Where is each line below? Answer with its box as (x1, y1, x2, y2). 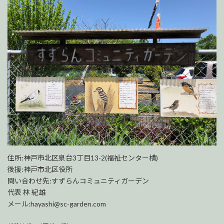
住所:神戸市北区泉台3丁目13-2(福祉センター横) (7, 153, 158, 162)
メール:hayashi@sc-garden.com (7, 199, 106, 208)
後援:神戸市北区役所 (7, 164, 72, 173)
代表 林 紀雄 (7, 187, 45, 196)
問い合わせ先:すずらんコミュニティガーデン (7, 176, 149, 185)
